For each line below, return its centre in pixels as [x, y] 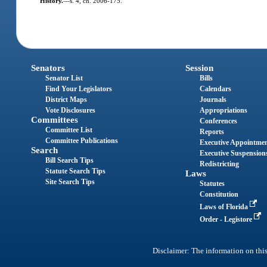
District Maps [66, 100]
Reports [212, 132]
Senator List [64, 78]
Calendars [215, 89]
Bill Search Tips [70, 161]
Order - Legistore [226, 220]
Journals [213, 100]
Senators [48, 68]
